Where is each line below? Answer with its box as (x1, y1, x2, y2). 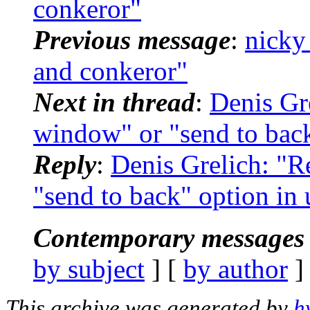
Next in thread (33, 86, 195, 117)
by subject (33, 253, 145, 284)
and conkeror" (33, 55, 188, 86)
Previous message (33, 24, 230, 55)
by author (183, 253, 288, 284)
